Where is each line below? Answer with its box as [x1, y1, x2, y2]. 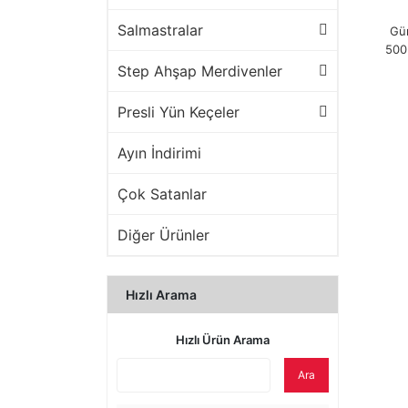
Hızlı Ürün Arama [176, 332, 270, 347]
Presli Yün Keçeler [117, 103, 240, 121]
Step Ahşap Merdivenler [117, 62, 282, 80]
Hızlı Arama [126, 287, 197, 302]
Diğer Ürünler [117, 226, 209, 244]
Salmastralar [117, 21, 203, 39]
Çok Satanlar [117, 185, 207, 203]
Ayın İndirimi [117, 144, 201, 162]
